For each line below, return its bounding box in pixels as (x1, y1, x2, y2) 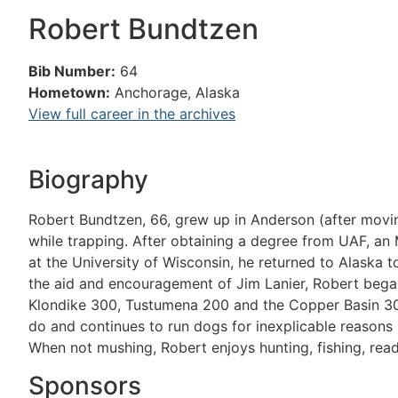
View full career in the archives (28, 105, 235, 123)
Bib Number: (28, 62, 115, 80)
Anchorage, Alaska (115, 84, 240, 101)
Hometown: (28, 84, 110, 101)
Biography (28, 164, 148, 195)
